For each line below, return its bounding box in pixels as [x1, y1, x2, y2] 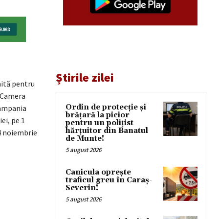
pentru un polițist [66, 118, 133, 128]
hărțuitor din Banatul [66, 126, 148, 135]
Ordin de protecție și [66, 103, 146, 112]
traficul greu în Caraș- [66, 175, 152, 185]
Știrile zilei [56, 70, 114, 85]
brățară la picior [66, 110, 130, 120]
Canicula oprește [66, 168, 131, 177]
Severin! [66, 183, 98, 193]
